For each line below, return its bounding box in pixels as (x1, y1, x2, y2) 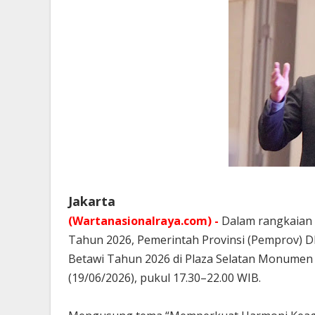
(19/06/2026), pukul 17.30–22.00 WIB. (68, 270, 261, 285)
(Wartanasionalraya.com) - (68, 213, 221, 229)
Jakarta (68, 193, 115, 210)
